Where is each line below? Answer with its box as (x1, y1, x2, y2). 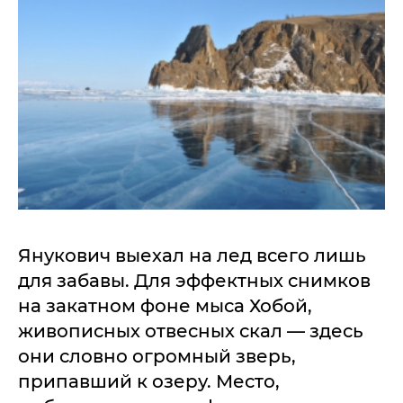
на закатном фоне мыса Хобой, (18, 295, 312, 318)
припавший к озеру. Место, (18, 371, 280, 393)
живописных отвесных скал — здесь (18, 320, 363, 343)
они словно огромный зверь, (18, 345, 296, 368)
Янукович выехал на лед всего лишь (18, 245, 366, 267)
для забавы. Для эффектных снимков (18, 270, 371, 292)
